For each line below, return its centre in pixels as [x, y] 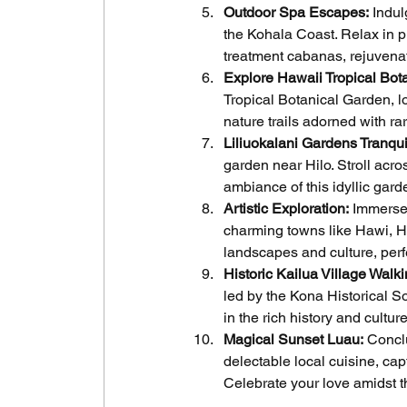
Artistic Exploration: [286, 209]
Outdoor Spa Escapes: [296, 13]
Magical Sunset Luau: [293, 340]
